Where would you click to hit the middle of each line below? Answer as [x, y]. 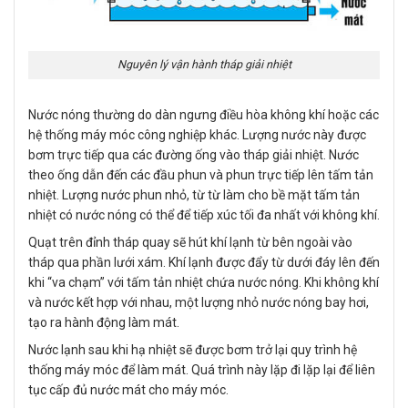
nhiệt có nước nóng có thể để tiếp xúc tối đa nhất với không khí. [204, 214]
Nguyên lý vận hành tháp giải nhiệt [204, 65]
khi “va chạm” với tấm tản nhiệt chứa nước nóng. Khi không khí [204, 282]
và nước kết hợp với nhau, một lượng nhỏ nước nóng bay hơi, [199, 302]
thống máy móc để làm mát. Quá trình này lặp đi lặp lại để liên [202, 369]
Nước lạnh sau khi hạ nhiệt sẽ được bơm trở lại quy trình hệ [193, 349]
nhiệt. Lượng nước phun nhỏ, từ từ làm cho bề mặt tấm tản [194, 194]
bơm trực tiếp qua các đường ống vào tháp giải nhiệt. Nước [194, 154]
